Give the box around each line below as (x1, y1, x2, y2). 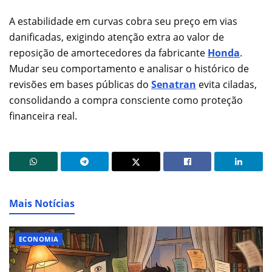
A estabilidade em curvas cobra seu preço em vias (9, 14, 237, 28)
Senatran (151, 77, 196, 91)
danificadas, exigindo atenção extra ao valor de (9, 30, 224, 44)
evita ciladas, (196, 77, 257, 91)
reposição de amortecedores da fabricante (9, 46, 208, 59)
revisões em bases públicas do (9, 77, 151, 91)
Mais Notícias (9, 196, 75, 210)
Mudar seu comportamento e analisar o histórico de (9, 61, 249, 75)
